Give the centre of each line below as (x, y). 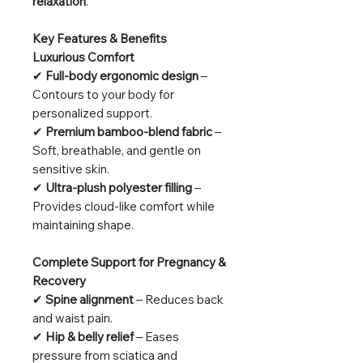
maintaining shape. (83, 225)
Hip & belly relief (90, 337)
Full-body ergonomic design (122, 76)
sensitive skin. (71, 169)
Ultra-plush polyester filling (119, 188)
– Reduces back (179, 300)
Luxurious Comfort (83, 58)
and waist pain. (73, 318)
